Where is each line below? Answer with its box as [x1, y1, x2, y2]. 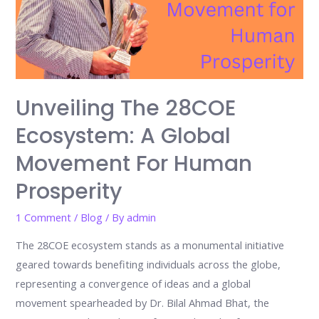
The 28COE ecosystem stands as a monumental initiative [16, 237, 285, 252]
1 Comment [16, 210, 72, 225]
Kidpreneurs [15, 30, 73, 45]
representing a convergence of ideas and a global [16, 276, 251, 291]
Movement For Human [16, 149, 253, 179]
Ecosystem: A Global [16, 121, 231, 152]
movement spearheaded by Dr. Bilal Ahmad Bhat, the [16, 295, 270, 310]
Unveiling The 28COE [16, 93, 236, 124]
